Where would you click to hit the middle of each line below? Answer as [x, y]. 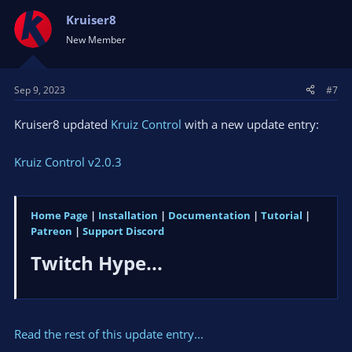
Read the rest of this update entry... [109, 334]
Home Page [59, 216]
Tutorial [282, 216]
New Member [96, 40]
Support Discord [123, 231]
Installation [128, 216]
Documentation [209, 216]
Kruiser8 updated [62, 124]
